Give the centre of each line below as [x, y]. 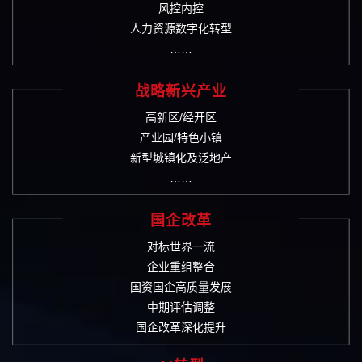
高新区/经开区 [181, 117]
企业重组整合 [181, 266]
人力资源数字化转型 [181, 28]
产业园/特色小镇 [181, 137]
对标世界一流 [181, 246]
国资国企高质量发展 [181, 286]
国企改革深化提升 [181, 327]
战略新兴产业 [181, 91]
